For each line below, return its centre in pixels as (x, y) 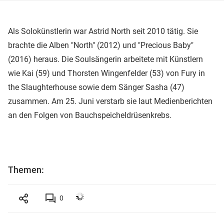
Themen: (26, 169)
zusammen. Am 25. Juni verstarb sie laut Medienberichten (110, 101)
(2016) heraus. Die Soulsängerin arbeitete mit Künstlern (105, 59)
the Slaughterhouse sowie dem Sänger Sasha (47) (96, 87)
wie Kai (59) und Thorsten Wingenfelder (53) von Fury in (106, 73)
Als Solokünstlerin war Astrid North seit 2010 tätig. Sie (103, 31)
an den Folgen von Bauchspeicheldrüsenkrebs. (90, 115)
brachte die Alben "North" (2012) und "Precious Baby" (101, 45)
